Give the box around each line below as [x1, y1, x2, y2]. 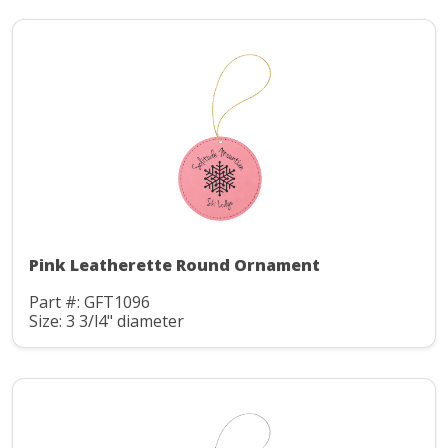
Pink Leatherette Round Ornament [29, 254, 320, 277]
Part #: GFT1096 [29, 291, 150, 314]
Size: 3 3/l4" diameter [29, 309, 184, 332]
